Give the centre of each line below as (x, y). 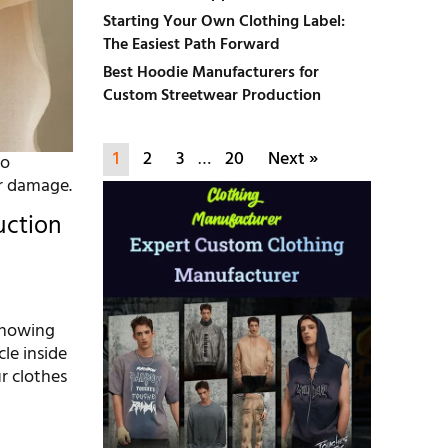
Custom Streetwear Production (211, 96)
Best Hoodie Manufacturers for (210, 73)
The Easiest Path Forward (191, 45)
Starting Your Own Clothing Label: (223, 22)
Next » (292, 159)
